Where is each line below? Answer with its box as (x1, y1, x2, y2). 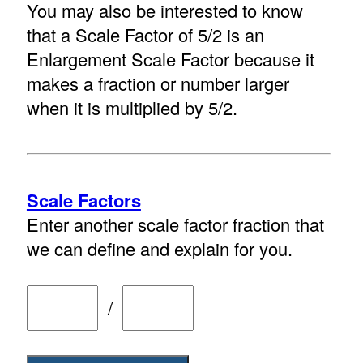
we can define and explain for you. (26, 236, 293, 262)
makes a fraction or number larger (26, 70, 289, 96)
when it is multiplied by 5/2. (26, 95, 237, 121)
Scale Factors (26, 187, 141, 214)
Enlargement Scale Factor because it (26, 46, 314, 72)
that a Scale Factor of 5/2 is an (26, 22, 264, 48)
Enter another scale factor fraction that (26, 211, 324, 237)
